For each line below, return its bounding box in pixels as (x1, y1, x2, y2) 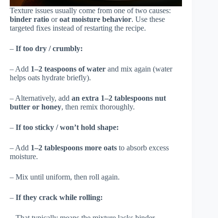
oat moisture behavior (59, 15, 131, 23)
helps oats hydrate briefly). (10, 73, 91, 82)
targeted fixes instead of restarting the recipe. (10, 23, 146, 32)
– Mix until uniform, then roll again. (10, 172, 120, 181)
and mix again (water (106, 64, 172, 73)
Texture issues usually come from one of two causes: (10, 6, 171, 15)
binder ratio (10, 15, 49, 23)
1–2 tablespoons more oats (31, 143, 117, 152)
